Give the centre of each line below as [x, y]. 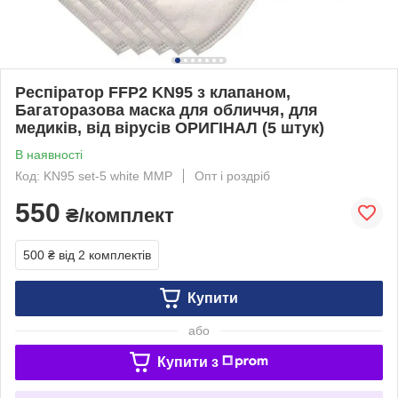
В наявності [49, 154]
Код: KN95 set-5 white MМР [94, 175]
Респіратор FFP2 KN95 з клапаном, [153, 92]
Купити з [187, 362]
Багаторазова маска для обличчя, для [167, 110]
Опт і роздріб [232, 175]
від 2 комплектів [105, 255]
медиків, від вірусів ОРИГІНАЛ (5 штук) [170, 127]
